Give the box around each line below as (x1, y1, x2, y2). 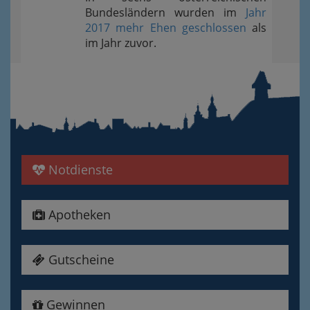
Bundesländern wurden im (85, 4, 246, 20)
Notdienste (45, 161, 113, 178)
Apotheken (45, 206, 111, 223)
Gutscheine (45, 250, 114, 268)
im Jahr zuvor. (85, 35, 156, 51)
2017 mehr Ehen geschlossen (85, 19, 246, 35)
